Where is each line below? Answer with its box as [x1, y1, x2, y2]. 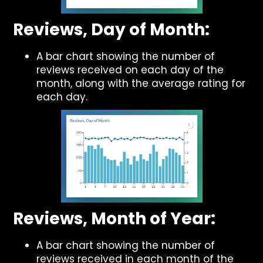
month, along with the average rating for [36, 76, 246, 90]
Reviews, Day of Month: [13, 18, 210, 41]
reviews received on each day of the [36, 63, 224, 77]
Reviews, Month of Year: [13, 207, 216, 230]
